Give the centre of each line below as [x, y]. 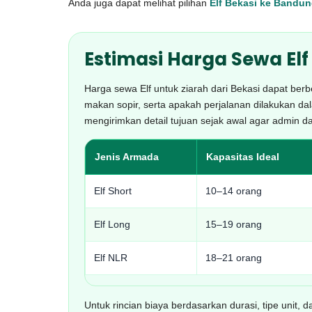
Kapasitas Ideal [243, 157]
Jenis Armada [127, 157]
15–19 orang [234, 224]
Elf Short [113, 191]
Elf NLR [111, 258]
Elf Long [112, 224]
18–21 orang [234, 258]
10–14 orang [234, 191]
